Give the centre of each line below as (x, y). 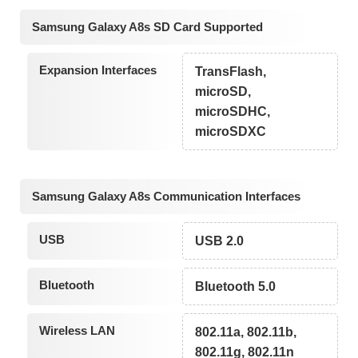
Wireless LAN (77, 330)
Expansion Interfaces (97, 70)
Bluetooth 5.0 (236, 286)
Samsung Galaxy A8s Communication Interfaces (166, 196)
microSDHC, (233, 112)
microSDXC (231, 132)
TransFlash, (231, 72)
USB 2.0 (220, 241)
